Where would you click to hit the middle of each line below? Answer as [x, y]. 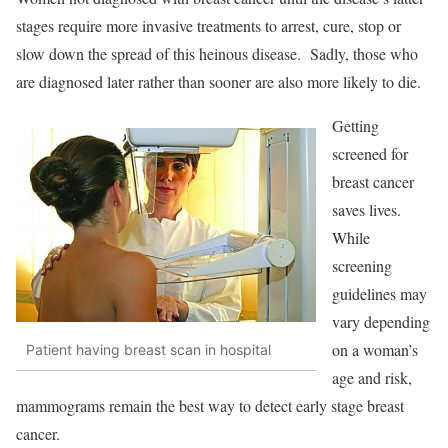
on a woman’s [375, 349]
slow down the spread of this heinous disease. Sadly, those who [217, 53]
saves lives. [366, 209]
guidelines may [379, 293]
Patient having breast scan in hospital [148, 349]
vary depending [381, 321]
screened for [370, 153]
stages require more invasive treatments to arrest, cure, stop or [208, 25]
